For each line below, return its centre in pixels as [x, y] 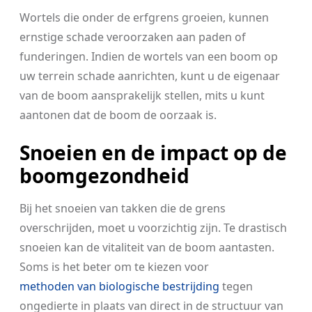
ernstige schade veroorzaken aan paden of [133, 37]
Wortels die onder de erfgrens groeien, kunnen [144, 17]
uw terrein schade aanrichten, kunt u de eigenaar [150, 76]
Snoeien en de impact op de [153, 153]
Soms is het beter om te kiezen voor [114, 267]
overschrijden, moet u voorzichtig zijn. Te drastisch [153, 228]
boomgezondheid [104, 175]
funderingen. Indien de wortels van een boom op [149, 56]
